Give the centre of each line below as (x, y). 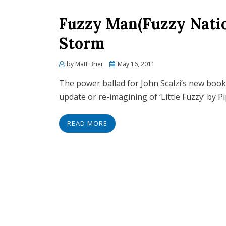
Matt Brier (89, 64)
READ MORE (87, 123)
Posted (119, 63)
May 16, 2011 (136, 64)
